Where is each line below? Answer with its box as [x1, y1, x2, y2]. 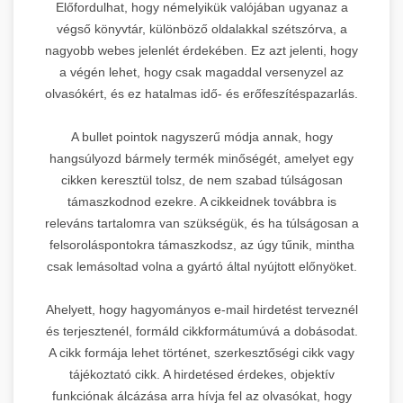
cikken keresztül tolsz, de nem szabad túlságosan [60, 172, 343, 187]
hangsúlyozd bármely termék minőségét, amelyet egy [49, 150, 354, 166]
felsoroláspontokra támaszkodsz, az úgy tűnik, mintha [49, 237, 354, 252]
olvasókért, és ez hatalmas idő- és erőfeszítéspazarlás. [45, 85, 358, 101]
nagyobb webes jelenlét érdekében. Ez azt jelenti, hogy [45, 42, 358, 58]
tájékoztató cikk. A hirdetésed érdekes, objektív [68, 366, 335, 381]
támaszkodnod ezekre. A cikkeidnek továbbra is [67, 193, 336, 209]
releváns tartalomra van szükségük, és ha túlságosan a [44, 215, 359, 230]
